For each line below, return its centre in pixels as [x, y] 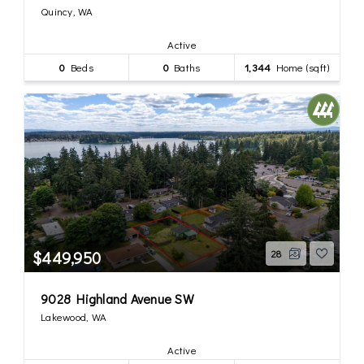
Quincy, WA [67, 11]
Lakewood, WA [74, 316]
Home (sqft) [300, 67]
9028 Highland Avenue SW [117, 298]
